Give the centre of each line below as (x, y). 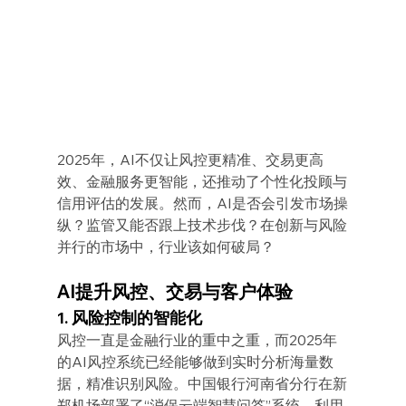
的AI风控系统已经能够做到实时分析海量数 (195, 361)
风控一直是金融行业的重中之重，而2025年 (197, 339)
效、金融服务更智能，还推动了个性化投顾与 (202, 181)
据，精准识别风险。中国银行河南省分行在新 (202, 383)
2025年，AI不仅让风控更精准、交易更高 (190, 159)
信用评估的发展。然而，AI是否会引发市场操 (202, 203)
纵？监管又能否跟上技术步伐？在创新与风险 (202, 224)
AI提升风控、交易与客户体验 (174, 291)
